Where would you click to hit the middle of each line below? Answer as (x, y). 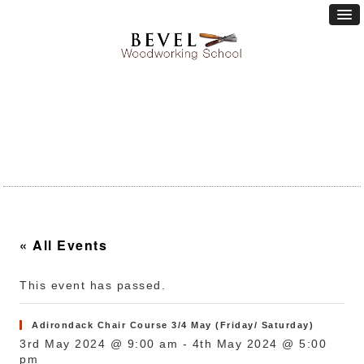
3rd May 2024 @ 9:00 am (99, 344)
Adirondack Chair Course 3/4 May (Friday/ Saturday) (173, 325)
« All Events (64, 245)
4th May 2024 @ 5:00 (260, 344)
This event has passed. (93, 286)
